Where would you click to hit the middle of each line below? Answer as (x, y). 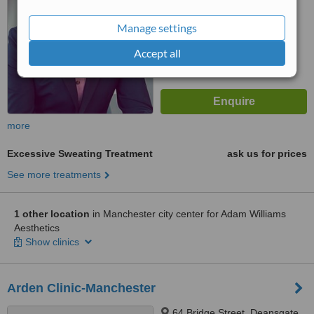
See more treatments (54, 175)
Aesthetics (37, 228)
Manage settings (157, 28)
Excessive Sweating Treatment (80, 153)
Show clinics (54, 242)
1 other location (52, 214)
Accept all (157, 53)
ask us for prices (267, 153)
